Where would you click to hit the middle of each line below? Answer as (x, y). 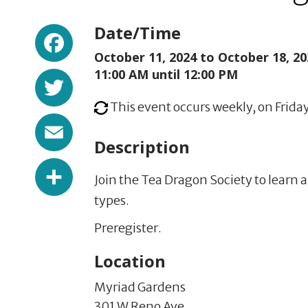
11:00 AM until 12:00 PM (166, 74)
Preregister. (128, 228)
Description (142, 147)
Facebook (123, 35)
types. (112, 200)
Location (130, 261)
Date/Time (137, 33)
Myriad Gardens (140, 287)
